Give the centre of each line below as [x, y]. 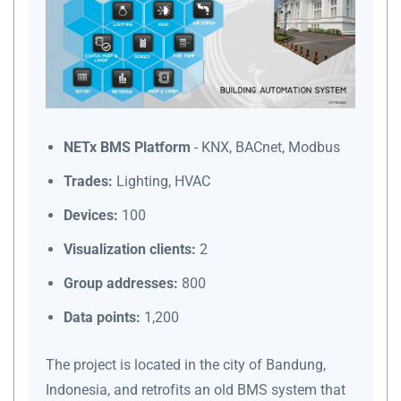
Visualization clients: [130, 249]
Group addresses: [121, 283]
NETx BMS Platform [127, 147]
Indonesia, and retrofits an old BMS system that [196, 389]
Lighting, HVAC [162, 181]
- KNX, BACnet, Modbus [265, 147]
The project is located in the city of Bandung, [186, 364]
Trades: [88, 181]
